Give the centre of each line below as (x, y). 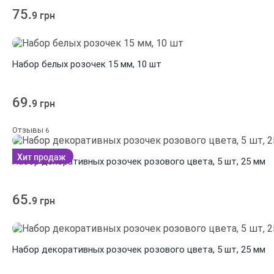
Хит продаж (41, 157)
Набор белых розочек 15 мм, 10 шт (87, 64)
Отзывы (29, 130)
